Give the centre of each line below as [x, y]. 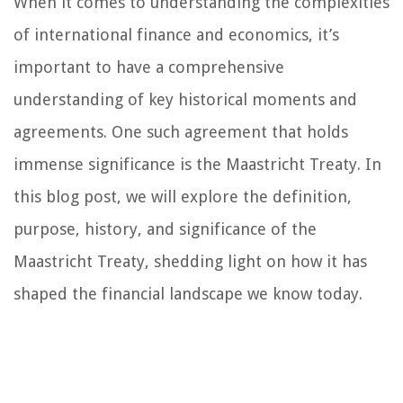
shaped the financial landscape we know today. [188, 293]
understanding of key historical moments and [185, 99]
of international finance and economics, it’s [176, 34]
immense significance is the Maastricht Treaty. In [197, 164]
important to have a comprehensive [149, 67]
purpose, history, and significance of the [165, 228]
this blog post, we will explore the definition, [183, 196]
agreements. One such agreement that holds [181, 131]
